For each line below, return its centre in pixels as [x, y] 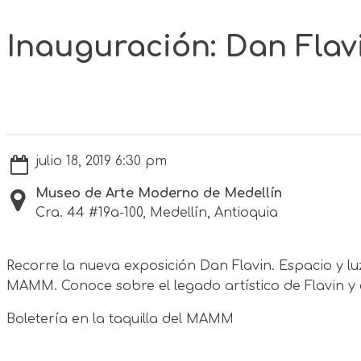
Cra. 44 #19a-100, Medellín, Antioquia [157, 212]
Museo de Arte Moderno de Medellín [159, 193]
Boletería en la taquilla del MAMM [120, 319]
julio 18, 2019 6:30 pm [101, 161]
